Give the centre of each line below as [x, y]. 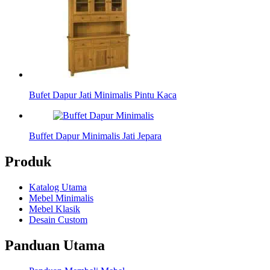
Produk [28, 162]
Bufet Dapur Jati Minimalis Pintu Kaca [103, 95]
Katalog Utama [58, 187]
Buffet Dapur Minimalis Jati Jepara [95, 136]
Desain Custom [58, 219]
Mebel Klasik [55, 209]
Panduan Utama [55, 245]
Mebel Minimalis [61, 198]
